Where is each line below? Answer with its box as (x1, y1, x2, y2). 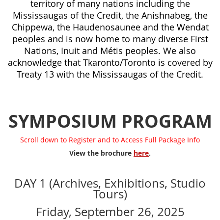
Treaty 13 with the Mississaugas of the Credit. (17, 68, 203, 81)
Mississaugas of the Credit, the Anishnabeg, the (12, 9, 208, 22)
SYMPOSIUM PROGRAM (8, 109, 212, 134)
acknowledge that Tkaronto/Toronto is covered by (7, 56, 213, 69)
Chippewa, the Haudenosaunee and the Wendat (11, 21, 209, 33)
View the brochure (69, 148, 134, 158)
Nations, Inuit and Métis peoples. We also (24, 45, 196, 57)
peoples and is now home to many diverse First (12, 33, 208, 45)
